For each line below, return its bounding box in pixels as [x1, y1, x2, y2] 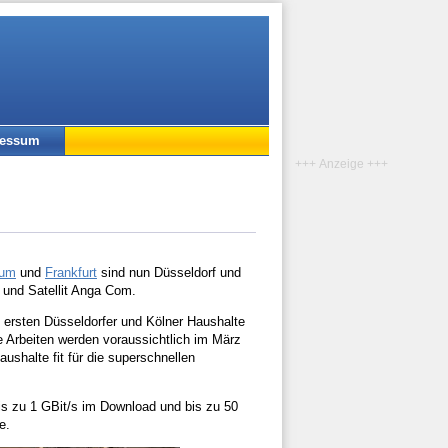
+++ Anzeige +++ [295, 157, 388, 170]
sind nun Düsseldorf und [97, 265, 241, 281]
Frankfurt [45, 265, 97, 281]
